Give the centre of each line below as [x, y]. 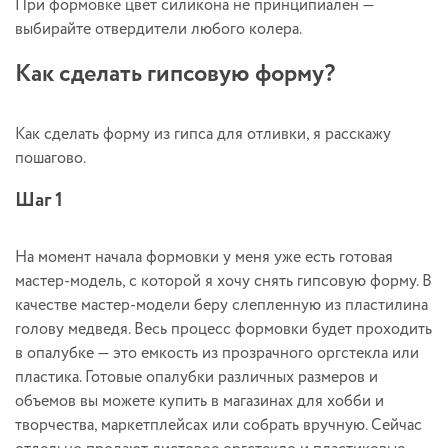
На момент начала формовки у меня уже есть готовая [204, 257]
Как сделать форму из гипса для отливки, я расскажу [203, 134]
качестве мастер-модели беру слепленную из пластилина [221, 305]
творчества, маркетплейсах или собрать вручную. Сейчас [218, 425]
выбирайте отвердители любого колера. [158, 29]
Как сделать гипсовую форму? [175, 74]
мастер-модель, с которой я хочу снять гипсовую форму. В [223, 281]
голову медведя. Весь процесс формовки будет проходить [223, 329]
